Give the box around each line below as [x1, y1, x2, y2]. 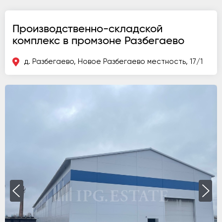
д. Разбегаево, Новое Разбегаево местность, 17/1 [24, 58, 203, 65]
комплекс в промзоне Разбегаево [12, 35, 184, 46]
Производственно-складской [12, 23, 163, 34]
